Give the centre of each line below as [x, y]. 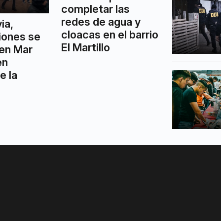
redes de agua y [101, 21]
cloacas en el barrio [110, 34]
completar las [95, 9]
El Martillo [85, 47]
